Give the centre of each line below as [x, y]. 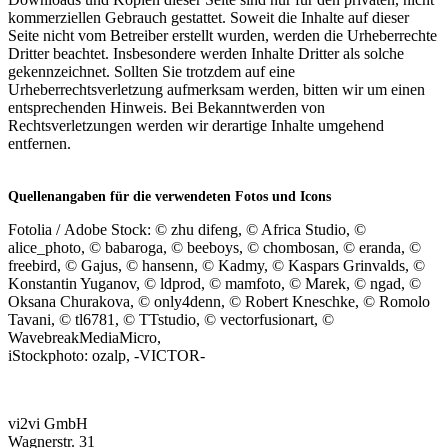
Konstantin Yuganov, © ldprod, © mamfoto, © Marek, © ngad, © [214, 283]
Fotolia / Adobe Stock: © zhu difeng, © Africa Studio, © [187, 229]
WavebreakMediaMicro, [84, 337]
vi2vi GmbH [48, 423]
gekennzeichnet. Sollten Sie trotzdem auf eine [151, 71]
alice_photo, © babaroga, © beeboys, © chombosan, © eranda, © [214, 247]
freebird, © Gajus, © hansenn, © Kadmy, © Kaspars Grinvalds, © [216, 265]
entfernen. [39, 143]
